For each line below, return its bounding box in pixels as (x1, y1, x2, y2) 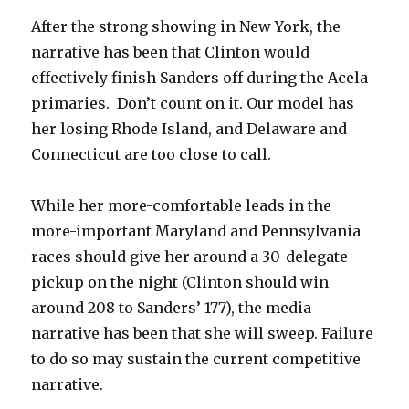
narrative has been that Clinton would (31, 43, 310, 62)
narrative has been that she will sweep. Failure (31, 324, 374, 343)
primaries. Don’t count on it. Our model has (31, 94, 355, 113)
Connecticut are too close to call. (31, 145, 272, 164)
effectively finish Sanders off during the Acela (31, 68, 369, 88)
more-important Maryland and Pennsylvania (31, 222, 362, 241)
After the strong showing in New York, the (31, 17, 341, 37)
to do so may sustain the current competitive (31, 350, 362, 369)
